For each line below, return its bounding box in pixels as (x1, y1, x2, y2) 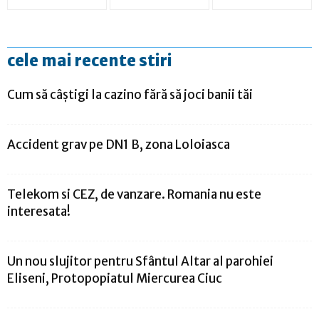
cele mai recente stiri (7, 51, 172, 71)
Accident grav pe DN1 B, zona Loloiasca (7, 137, 230, 153)
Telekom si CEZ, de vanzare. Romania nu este (7, 187, 261, 203)
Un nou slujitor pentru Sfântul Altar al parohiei (7, 253, 273, 270)
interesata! (7, 204, 70, 220)
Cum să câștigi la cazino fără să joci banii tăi (7, 87, 253, 103)
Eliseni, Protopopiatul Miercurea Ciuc (7, 271, 222, 287)
